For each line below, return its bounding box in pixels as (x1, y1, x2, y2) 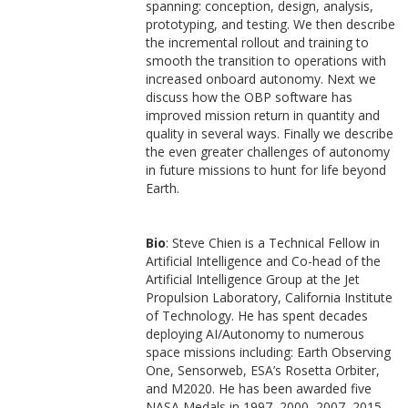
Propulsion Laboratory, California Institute (145, 289, 393, 306)
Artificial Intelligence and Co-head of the (145, 252, 381, 270)
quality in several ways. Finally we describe (145, 125, 393, 142)
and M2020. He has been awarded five (145, 380, 372, 397)
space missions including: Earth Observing (145, 343, 391, 361)
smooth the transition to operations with (145, 52, 386, 69)
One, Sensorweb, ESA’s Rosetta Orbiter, (145, 362, 380, 379)
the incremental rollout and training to (145, 34, 369, 51)
